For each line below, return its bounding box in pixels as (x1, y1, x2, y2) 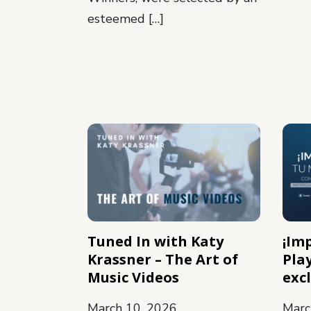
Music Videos (87, 267, 179, 287)
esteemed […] (87, 10, 164, 28)
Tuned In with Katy (87, 231, 224, 251)
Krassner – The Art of (87, 249, 238, 269)
